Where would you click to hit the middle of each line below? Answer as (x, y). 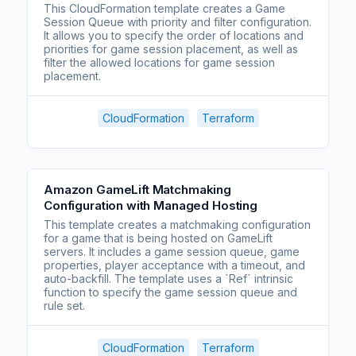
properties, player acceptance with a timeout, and (174, 265)
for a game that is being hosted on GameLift (158, 238)
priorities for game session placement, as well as (171, 49)
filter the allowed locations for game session (159, 62)
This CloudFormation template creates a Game (164, 8)
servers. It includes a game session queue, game (172, 252)
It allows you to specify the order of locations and (174, 35)
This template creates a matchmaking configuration (177, 224)
